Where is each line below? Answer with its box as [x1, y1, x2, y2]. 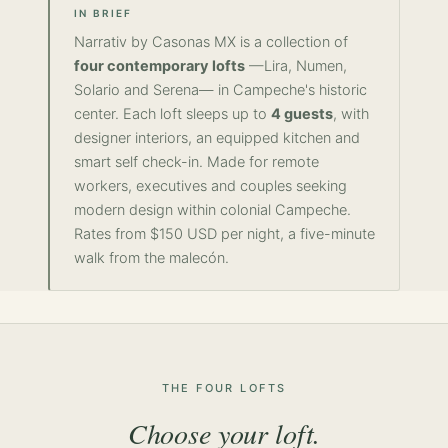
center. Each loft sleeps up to [74, 105, 271, 123]
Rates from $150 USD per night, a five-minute [74, 225, 375, 243]
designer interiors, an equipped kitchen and [74, 129, 360, 147]
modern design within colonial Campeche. [74, 201, 351, 219]
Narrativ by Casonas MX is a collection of [74, 33, 348, 51]
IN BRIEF [74, 7, 133, 19]
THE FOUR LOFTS [161, 381, 287, 395]
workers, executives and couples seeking [74, 177, 347, 195]
